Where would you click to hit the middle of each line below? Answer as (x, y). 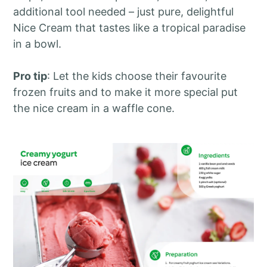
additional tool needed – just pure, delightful (124, 12)
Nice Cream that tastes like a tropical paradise (130, 28)
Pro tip (30, 76)
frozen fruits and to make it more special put (126, 92)
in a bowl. (38, 44)
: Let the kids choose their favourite (137, 76)
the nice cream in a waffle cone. (94, 108)
